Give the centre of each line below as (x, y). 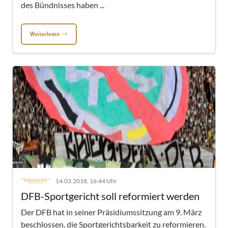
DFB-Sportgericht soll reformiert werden (110, 196)
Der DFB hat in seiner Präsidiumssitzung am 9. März (111, 212)
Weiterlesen (45, 34)
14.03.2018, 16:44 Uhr (86, 181)
